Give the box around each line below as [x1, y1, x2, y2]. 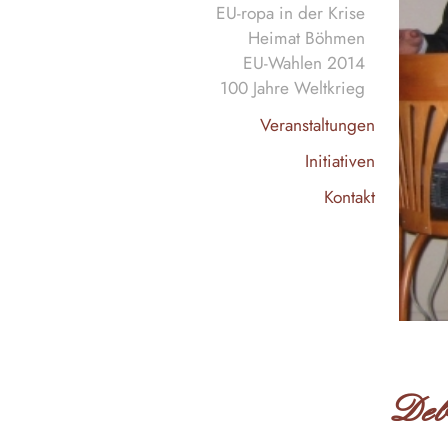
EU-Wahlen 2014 [243, 50, 365, 76]
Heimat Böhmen [248, 25, 365, 51]
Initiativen [305, 147, 375, 173]
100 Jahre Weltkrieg [220, 75, 365, 101]
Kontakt [324, 183, 375, 209]
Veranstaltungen [260, 112, 375, 138]
